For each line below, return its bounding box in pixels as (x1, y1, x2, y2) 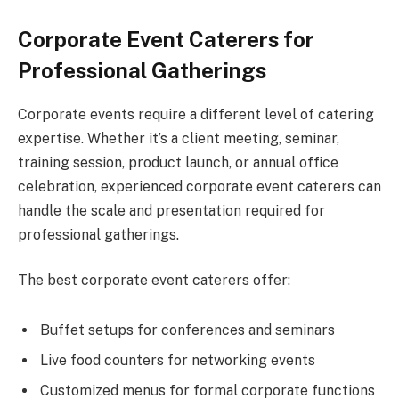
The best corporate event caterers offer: (18, 272, 290, 289)
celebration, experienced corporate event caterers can (18, 177, 381, 195)
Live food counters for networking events (40, 351, 315, 369)
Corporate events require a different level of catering (18, 105, 374, 123)
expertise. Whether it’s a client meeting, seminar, (18, 129, 339, 147)
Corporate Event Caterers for (18, 26, 314, 52)
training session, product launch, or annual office (18, 153, 338, 171)
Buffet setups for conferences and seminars (40, 321, 335, 338)
